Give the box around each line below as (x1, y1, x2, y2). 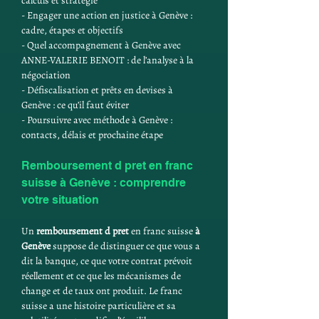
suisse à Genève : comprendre (21, 176, 189, 189)
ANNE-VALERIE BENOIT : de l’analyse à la (21, 53, 196, 67)
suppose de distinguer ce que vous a (51, 239, 202, 253)
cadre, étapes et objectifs (21, 23, 123, 37)
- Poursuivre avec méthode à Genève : (21, 113, 174, 127)
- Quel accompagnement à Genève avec (21, 38, 183, 52)
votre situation (21, 193, 99, 206)
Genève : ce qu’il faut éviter (21, 98, 129, 112)
